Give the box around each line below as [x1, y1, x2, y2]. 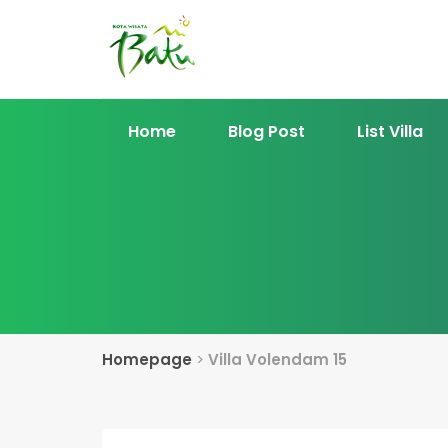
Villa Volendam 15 [208, 349, 347, 370]
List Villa [357, 120, 423, 143]
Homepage [102, 349, 192, 370]
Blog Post [228, 120, 305, 143]
